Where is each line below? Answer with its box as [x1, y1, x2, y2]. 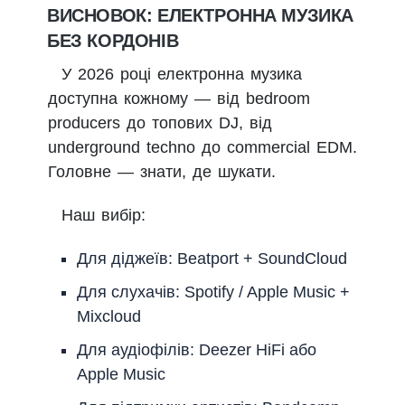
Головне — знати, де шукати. [48, 163, 276, 182]
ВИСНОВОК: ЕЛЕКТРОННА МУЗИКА [47, 5, 354, 26]
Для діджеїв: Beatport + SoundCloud [77, 250, 347, 268]
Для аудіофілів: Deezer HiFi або [77, 341, 316, 360]
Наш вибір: [61, 206, 146, 225]
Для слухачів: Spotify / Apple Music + [77, 283, 350, 302]
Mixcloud [77, 307, 141, 326]
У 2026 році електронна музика [61, 65, 302, 84]
